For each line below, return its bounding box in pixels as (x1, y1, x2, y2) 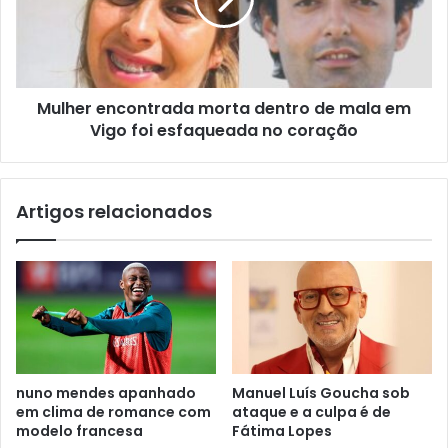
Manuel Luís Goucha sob (232, 383, 410, 404)
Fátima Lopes (232, 421, 332, 442)
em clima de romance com (16, 402, 211, 423)
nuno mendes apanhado (16, 383, 196, 404)
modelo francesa (16, 421, 143, 442)
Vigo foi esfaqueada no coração (90, 119, 358, 143)
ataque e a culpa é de (232, 402, 391, 423)
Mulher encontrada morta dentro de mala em (37, 97, 411, 121)
